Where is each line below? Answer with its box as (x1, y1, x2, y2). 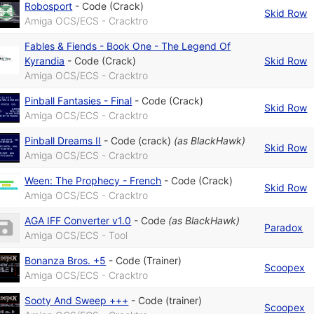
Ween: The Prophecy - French (25, 174, 162, 186)
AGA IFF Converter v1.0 (25, 214, 132, 226)
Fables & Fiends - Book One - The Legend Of (25, 39, 231, 52)
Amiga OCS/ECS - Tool (25, 228, 128, 241)
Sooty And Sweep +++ (25, 294, 129, 306)
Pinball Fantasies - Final (25, 94, 132, 107)
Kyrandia (25, 54, 65, 67)
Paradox (264, 221, 303, 233)
